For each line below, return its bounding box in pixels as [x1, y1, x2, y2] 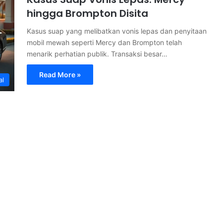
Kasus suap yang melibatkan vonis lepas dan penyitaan [27, 26, 207, 35]
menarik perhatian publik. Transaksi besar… [27, 49, 167, 58]
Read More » [39, 70, 81, 79]
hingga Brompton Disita [27, 6, 148, 20]
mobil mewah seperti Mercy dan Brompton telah [27, 38, 182, 47]
